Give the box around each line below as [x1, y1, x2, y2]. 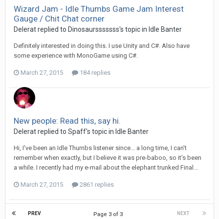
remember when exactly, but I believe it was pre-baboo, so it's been [14, 153, 201, 161]
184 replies [78, 68, 110, 76]
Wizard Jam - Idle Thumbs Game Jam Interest [14, 3, 184, 14]
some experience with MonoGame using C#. [14, 51, 138, 59]
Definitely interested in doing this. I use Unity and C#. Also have [14, 42, 190, 49]
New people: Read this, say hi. [14, 115, 121, 126]
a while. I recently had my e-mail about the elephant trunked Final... [14, 163, 198, 171]
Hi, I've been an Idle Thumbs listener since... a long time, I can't [14, 144, 187, 152]
